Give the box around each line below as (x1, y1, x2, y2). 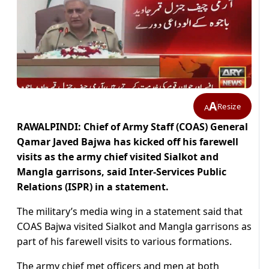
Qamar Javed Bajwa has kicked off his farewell (17, 135, 238, 149)
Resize (217, 100, 241, 112)
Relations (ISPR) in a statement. (17, 180, 169, 194)
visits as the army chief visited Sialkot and (17, 150, 219, 164)
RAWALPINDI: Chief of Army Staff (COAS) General (17, 120, 248, 134)
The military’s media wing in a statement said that (17, 205, 243, 219)
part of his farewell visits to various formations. (17, 235, 232, 249)
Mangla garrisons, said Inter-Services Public (17, 165, 226, 179)
